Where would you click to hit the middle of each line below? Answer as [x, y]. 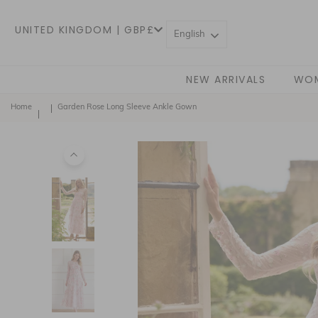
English [190, 34]
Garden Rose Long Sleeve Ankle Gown [127, 108]
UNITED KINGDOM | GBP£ [85, 30]
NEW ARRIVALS [226, 79]
